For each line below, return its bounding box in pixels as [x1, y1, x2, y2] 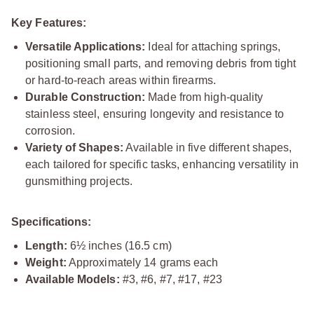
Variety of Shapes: [25, 142, 123, 153]
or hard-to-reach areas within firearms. [25, 74, 216, 86]
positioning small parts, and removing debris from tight [25, 57, 296, 69]
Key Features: [11, 17, 87, 29]
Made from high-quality [145, 91, 264, 103]
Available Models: [25, 273, 120, 285]
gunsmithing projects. [25, 175, 133, 187]
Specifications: [11, 216, 92, 228]
